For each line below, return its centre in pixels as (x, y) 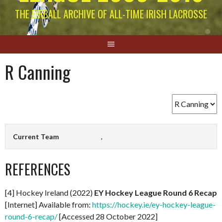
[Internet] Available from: (49, 204)
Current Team (36, 136)
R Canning (38, 71)
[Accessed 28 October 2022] (108, 216)
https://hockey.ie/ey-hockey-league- (154, 204)
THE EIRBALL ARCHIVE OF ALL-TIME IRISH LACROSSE (111, 14)
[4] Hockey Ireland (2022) (50, 192)
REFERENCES (38, 169)
